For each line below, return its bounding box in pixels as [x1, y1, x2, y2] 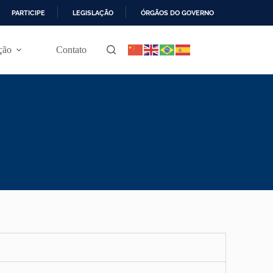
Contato [56, 44, 87, 55]
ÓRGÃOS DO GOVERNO [141, 9, 214, 17]
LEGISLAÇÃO [73, 9, 113, 17]
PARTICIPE [12, 9, 45, 17]
